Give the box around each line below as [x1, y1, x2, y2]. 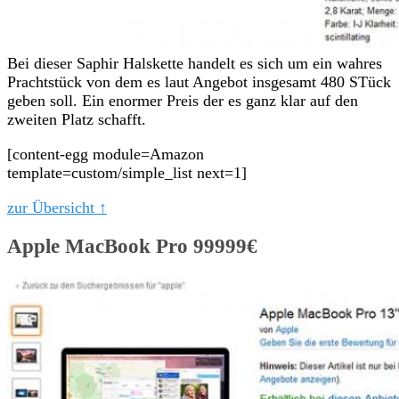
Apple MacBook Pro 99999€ [7, 234, 257, 257]
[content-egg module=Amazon [7, 144, 204, 163]
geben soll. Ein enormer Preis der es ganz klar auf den [7, 91, 358, 110]
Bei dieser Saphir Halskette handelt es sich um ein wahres [7, 53, 382, 72]
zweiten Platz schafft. [7, 110, 146, 128]
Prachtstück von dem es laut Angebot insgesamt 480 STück [7, 72, 391, 91]
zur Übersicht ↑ [7, 198, 107, 216]
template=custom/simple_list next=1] [7, 163, 247, 182]
